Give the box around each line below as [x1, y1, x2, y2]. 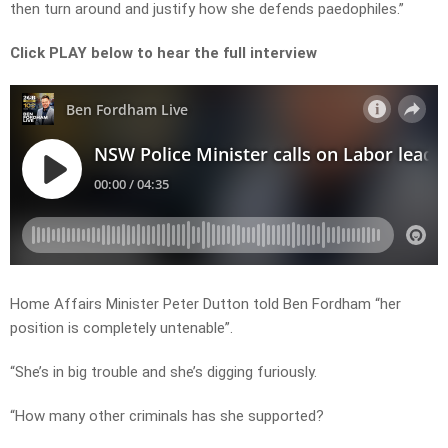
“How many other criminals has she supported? [10, 407, 324, 426]
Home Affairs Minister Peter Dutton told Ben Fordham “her [10, 295, 401, 314]
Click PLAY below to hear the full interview [10, 44, 317, 63]
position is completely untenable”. [10, 319, 233, 338]
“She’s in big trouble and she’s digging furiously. [10, 363, 317, 382]
